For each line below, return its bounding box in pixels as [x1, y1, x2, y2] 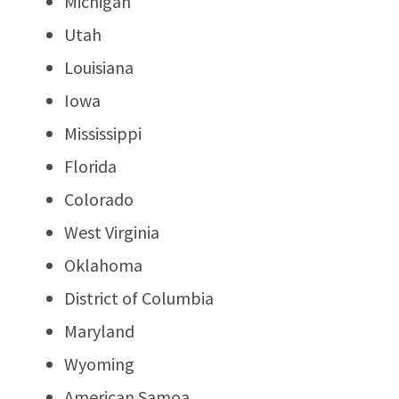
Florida [64, 154, 117, 177]
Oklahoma [64, 253, 142, 276]
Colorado [64, 187, 134, 210]
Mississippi [64, 121, 142, 144]
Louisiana [64, 55, 134, 78]
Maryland [64, 319, 134, 342]
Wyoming [64, 352, 134, 375]
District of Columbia [64, 286, 214, 309]
